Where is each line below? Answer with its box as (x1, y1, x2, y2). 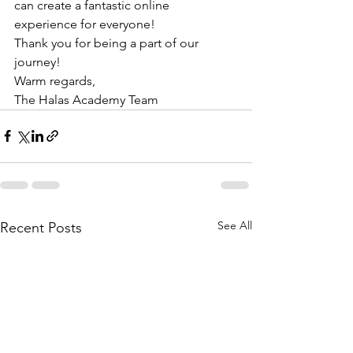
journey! (14, 54, 61, 69)
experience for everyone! (14, 16, 155, 32)
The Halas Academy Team (14, 91, 158, 107)
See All (217, 217, 252, 232)
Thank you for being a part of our (14, 35, 202, 50)
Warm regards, (14, 72, 95, 88)
